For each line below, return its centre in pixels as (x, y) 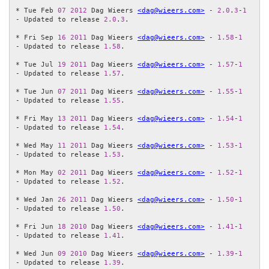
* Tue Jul (37, 65)
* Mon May (37, 173)
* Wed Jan (37, 200)
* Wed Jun (37, 254)
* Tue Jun (37, 92)
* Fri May (37, 119)
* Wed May (37, 146)
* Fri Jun (37, 227)
